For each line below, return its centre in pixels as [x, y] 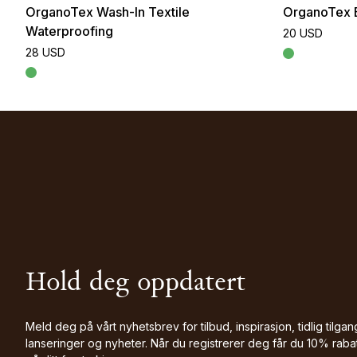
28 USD [45, 53]
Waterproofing [69, 31]
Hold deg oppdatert [135, 284]
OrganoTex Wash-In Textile [108, 12]
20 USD [302, 33]
